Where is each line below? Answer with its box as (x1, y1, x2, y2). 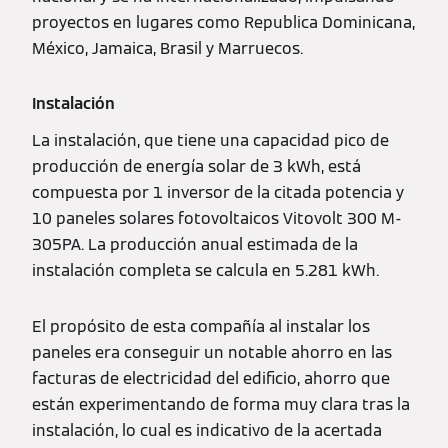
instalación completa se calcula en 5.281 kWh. (32, 259, 379, 281)
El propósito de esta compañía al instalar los (32, 315, 370, 337)
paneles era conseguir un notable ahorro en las (32, 341, 392, 363)
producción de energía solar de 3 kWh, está (32, 155, 361, 177)
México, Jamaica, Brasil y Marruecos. (32, 37, 303, 59)
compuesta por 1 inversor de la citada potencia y (32, 181, 404, 203)
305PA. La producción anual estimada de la (32, 233, 358, 255)
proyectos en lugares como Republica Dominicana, (32, 11, 415, 33)
